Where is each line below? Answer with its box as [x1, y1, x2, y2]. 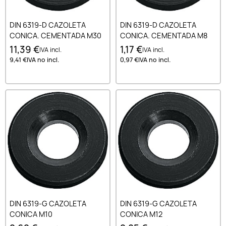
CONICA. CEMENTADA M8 [120, 30, 207, 40]
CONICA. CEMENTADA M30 [10, 30, 101, 40]
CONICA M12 [120, 209, 162, 219]
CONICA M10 [10, 209, 52, 219]
